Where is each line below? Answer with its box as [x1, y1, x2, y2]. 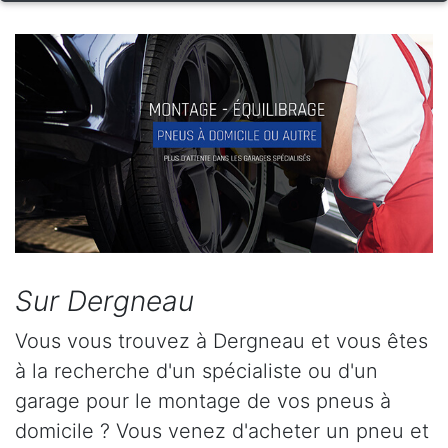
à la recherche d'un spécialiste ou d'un [15, 359, 378, 384]
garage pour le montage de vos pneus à [15, 389, 391, 414]
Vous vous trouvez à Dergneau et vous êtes [15, 329, 428, 354]
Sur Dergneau [15, 284, 194, 319]
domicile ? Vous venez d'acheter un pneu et [15, 419, 429, 444]
